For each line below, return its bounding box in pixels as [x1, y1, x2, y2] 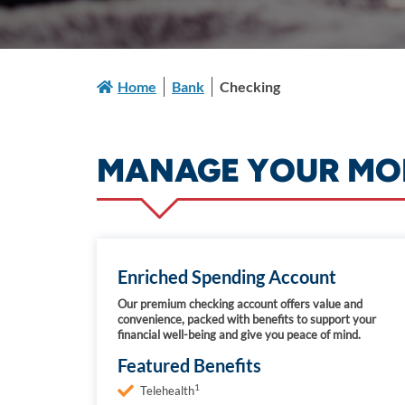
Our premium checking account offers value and [118, 297, 363, 311]
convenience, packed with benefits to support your [118, 312, 376, 326]
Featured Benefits [118, 354, 261, 376]
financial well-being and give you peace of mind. [118, 327, 361, 342]
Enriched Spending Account [118, 266, 336, 287]
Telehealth [140, 383, 194, 398]
